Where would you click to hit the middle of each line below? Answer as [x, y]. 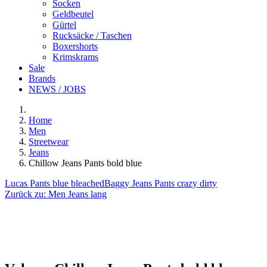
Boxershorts [75, 46]
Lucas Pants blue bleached [55, 183]
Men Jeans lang [77, 194]
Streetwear [49, 142]
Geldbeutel [73, 14]
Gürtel [64, 25]
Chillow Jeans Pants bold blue [85, 163]
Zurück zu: [27, 194]
